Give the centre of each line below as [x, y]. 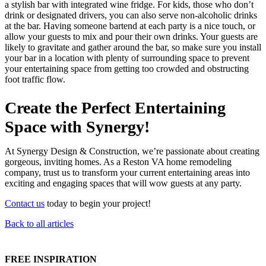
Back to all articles [39, 224]
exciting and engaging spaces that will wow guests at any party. [123, 183]
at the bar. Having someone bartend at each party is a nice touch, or [130, 26]
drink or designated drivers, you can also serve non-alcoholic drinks [131, 15]
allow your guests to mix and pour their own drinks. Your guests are [131, 36]
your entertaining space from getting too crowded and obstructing [127, 68]
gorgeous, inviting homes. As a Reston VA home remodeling [118, 162]
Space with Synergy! [77, 127]
